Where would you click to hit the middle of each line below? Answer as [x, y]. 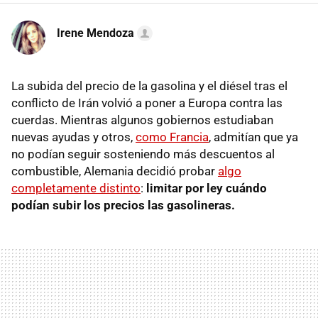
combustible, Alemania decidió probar [115, 171]
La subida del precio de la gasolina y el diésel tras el [149, 86]
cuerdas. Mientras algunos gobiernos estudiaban [142, 120]
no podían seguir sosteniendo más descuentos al [143, 154]
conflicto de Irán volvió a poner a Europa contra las [147, 103]
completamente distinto [76, 188]
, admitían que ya [253, 137]
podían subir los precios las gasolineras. [123, 205]
